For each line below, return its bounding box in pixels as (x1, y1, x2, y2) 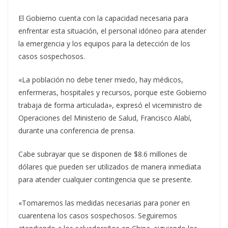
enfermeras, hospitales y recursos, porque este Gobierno (18, 88, 207, 97)
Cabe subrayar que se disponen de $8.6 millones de (18, 149, 187, 159)
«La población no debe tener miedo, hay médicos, (18, 75, 183, 84)
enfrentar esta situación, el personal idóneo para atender (18, 26, 206, 36)
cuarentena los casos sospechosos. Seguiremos (18, 211, 177, 220)
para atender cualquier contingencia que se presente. (18, 175, 192, 184)
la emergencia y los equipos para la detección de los (18, 39, 190, 48)
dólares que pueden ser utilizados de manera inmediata (18, 162, 201, 172)
